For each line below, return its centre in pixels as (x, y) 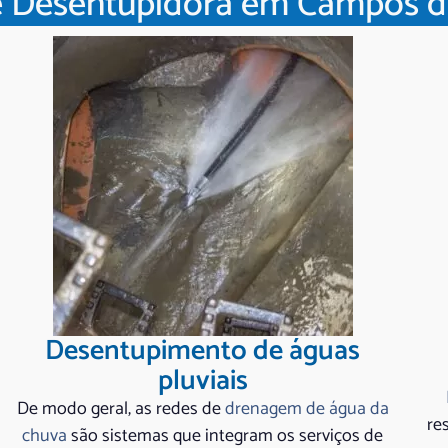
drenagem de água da (306, 408)
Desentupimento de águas (203, 350)
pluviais (202, 380)
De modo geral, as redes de (120, 408)
